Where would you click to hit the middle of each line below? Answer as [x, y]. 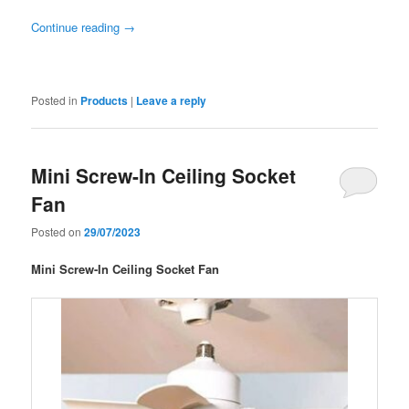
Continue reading [78, 26]
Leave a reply [172, 100]
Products [105, 100]
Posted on [58, 232]
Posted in [55, 100]
